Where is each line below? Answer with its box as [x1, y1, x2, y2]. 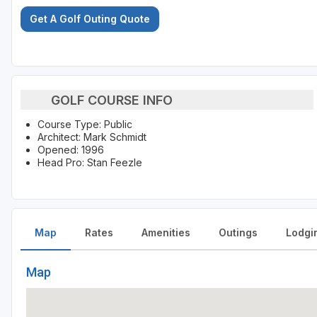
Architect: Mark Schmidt [38, 131, 146, 144]
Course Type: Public [38, 118, 132, 131]
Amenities [142, 226, 190, 239]
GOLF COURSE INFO [50, 92, 173, 108]
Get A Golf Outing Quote [30, 13, 150, 25]
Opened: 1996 [38, 144, 104, 156]
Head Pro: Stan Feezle [38, 156, 142, 169]
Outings [219, 226, 258, 239]
